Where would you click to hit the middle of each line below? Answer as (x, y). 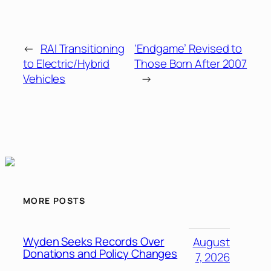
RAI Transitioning (83, 49)
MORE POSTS (54, 201)
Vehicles (44, 79)
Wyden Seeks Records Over (94, 242)
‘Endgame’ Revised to (188, 49)
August (211, 242)
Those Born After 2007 (191, 64)
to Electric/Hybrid (67, 64)
